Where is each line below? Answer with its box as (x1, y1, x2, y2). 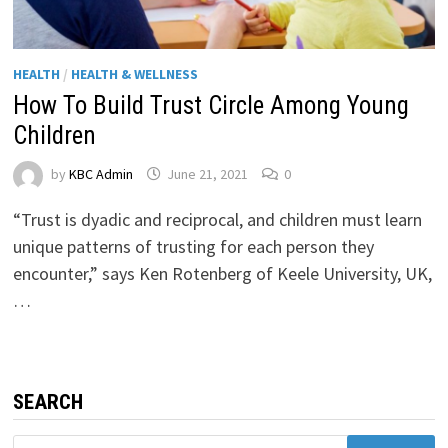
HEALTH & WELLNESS (71, 64, 199, 83)
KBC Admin (69, 165, 134, 184)
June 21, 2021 (167, 165, 249, 184)
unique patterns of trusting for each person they (13, 234, 375, 258)
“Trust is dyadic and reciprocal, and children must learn (13, 207, 423, 231)
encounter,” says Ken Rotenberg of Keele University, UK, (13, 261, 433, 285)
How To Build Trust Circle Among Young (13, 90, 410, 120)
